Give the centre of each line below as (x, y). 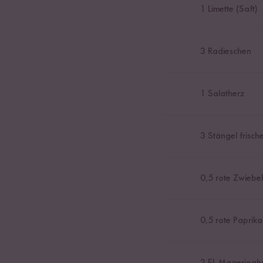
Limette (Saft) (231, 9)
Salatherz (225, 94)
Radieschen (228, 51)
